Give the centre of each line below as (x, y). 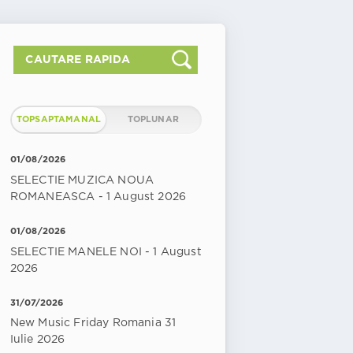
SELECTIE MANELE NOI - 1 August (106, 252)
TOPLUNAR (153, 120)
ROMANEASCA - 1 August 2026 (98, 197)
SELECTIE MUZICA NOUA (82, 180)
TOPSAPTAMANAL (59, 120)
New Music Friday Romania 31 (93, 323)
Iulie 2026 (37, 340)
